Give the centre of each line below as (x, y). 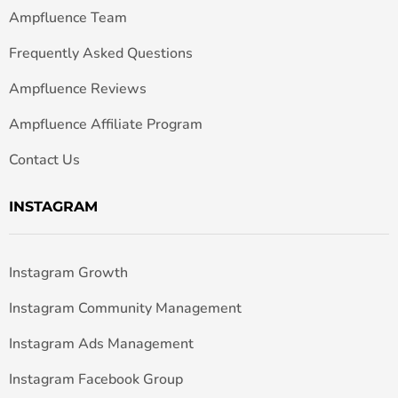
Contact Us (44, 160)
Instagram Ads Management (101, 344)
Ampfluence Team (68, 18)
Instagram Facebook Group (96, 379)
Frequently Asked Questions (101, 53)
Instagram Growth (68, 273)
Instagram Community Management (125, 308)
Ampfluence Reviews (78, 89)
